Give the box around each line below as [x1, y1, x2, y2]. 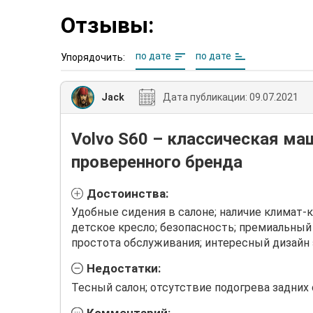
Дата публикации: [163, 92, 247, 103]
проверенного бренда [71, 152, 242, 172]
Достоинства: [87, 186, 168, 201]
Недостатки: [87, 261, 161, 276]
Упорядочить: [61, 51, 125, 63]
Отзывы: [61, 11, 154, 38]
